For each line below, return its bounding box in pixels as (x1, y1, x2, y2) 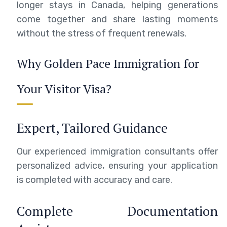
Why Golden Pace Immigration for (17, 55, 199, 71)
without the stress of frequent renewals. (17, 27, 186, 39)
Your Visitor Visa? (17, 80, 111, 97)
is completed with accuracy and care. (17, 174, 172, 185)
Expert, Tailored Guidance (17, 119, 168, 136)
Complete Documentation (17, 202, 218, 219)
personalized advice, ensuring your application (17, 160, 218, 171)
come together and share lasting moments (17, 13, 218, 25)
